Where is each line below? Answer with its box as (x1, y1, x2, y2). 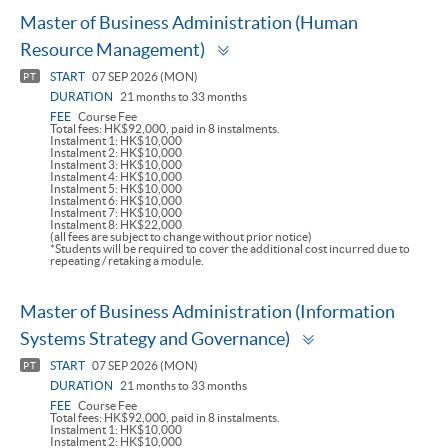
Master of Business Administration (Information (20, 301, 395, 323)
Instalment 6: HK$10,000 (50, 194, 182, 208)
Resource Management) (20, 39, 205, 61)
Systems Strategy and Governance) (20, 328, 290, 350)
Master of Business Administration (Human (20, 12, 358, 34)
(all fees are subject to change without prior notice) (50, 230, 312, 244)
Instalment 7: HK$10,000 (50, 206, 182, 220)
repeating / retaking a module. (50, 254, 204, 268)
